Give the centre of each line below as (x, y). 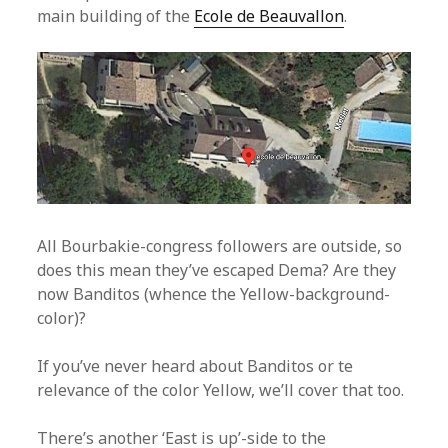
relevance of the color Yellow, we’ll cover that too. (221, 389)
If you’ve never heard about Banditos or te (195, 365)
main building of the (116, 15)
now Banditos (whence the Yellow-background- (214, 293)
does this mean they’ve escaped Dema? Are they (217, 269)
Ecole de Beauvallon (269, 15)
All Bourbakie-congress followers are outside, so (220, 245)
